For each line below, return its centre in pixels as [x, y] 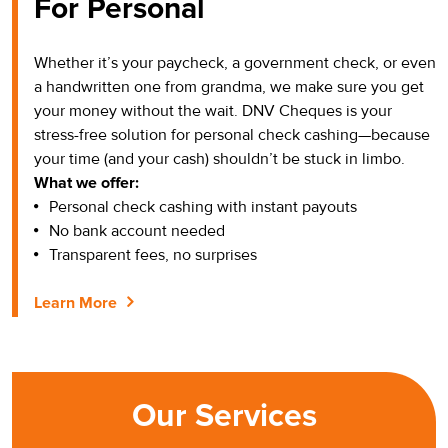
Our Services [224, 416]
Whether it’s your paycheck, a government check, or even [235, 62]
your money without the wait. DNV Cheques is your [213, 110]
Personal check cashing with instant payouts [203, 206]
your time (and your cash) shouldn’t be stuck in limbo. [219, 158]
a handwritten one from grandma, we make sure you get [229, 86]
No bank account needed [137, 230]
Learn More [75, 302]
